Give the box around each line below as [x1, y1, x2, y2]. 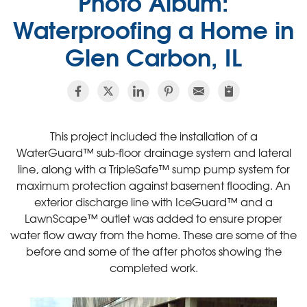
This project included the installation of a [49, 127, 258, 144]
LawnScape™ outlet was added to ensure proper [25, 210, 282, 226]
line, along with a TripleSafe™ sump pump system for [17, 160, 290, 177]
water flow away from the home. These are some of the [10, 226, 297, 243]
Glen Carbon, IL [65, 38, 242, 74]
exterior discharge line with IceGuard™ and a [34, 193, 273, 210]
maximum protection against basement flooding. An [16, 177, 291, 193]
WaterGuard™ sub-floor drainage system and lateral [16, 144, 291, 160]
